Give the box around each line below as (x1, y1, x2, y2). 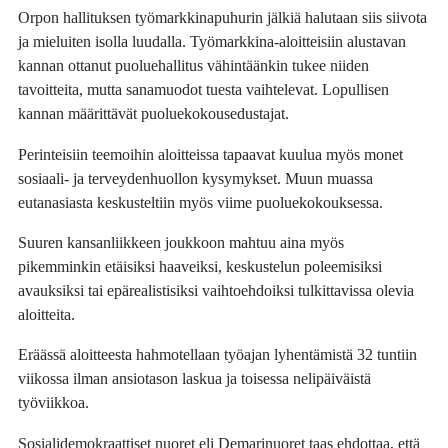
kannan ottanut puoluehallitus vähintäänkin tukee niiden (18, 56, 370, 76)
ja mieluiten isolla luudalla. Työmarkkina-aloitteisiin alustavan (18, 32, 407, 52)
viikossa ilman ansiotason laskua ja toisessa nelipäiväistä (18, 369, 372, 389)
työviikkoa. (18, 393, 90, 413)
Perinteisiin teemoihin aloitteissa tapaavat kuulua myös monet (18, 144, 404, 164)
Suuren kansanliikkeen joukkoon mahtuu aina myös (18, 233, 345, 253)
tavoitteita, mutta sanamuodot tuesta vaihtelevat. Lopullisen (18, 80, 390, 100)
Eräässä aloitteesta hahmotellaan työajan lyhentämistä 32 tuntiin (18, 345, 418, 365)
